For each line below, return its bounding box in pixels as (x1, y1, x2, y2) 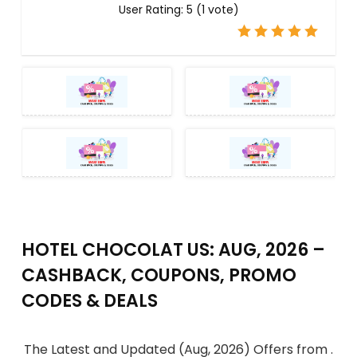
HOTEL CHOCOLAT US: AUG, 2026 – (22, 237, 325, 262)
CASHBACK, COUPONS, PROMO (22, 263, 296, 288)
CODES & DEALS (22, 288, 158, 313)
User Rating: (118, 2, 186, 18)
